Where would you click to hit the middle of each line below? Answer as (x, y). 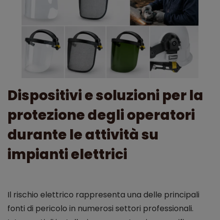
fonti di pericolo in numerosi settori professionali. (100, 209)
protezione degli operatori (101, 115)
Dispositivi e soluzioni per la (105, 96)
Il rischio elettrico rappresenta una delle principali (103, 195)
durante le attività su (83, 135)
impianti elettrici (67, 155)
